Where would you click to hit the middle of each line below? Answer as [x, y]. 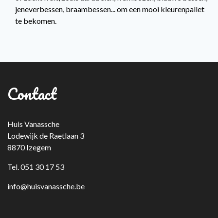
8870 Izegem [29, 147]
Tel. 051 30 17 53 [36, 167]
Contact [32, 94]
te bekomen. [36, 21]
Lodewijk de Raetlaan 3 [46, 136]
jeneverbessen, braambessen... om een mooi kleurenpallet [110, 9]
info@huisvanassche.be [46, 186]
